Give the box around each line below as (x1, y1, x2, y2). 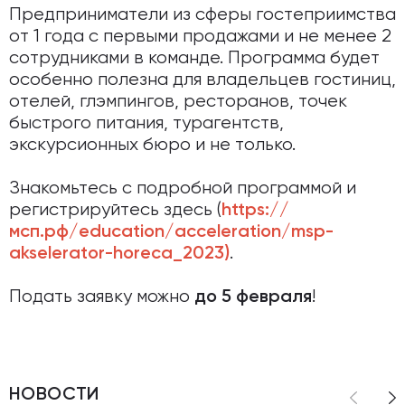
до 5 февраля (194, 288, 312, 306)
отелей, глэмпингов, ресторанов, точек (9, 92, 347, 111)
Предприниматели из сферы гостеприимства (9, 5, 396, 24)
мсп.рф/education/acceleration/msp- (9, 223, 334, 241)
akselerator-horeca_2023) (9, 245, 230, 263)
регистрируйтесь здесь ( (9, 201, 221, 220)
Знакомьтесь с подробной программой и (9, 179, 356, 198)
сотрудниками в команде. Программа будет (9, 49, 380, 68)
